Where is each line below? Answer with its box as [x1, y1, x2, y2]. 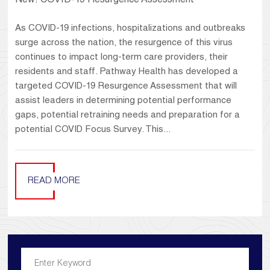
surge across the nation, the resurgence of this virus [15, 39, 233, 48]
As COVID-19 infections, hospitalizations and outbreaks [15, 24, 246, 34]
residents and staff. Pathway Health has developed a [15, 67, 239, 77]
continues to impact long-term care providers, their [15, 53, 228, 63]
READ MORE [28, 177, 81, 186]
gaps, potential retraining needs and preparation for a [15, 111, 240, 121]
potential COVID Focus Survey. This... [15, 125, 171, 135]
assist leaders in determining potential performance [15, 96, 232, 106]
